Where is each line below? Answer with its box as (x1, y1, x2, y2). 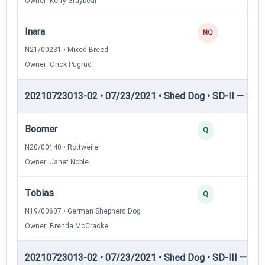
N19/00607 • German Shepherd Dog (25, 206, 141, 215)
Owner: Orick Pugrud (25, 60, 92, 69)
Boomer (25, 123, 57, 135)
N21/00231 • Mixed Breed (25, 45, 108, 54)
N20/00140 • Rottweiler (25, 143, 101, 151)
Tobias (25, 187, 54, 199)
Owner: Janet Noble (25, 157, 89, 166)
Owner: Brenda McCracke (25, 221, 108, 230)
